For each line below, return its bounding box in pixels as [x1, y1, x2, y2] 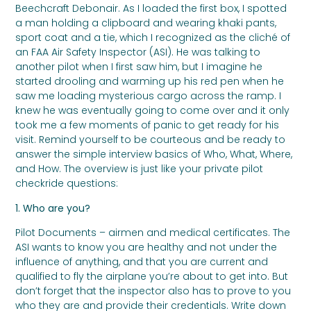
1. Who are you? [15, 201, 91, 215]
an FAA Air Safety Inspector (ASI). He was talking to [15, 45, 261, 60]
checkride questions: [15, 176, 119, 191]
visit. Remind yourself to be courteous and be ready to [15, 133, 286, 147]
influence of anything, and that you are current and [15, 254, 269, 269]
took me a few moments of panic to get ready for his [15, 118, 280, 133]
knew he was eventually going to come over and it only [15, 103, 290, 118]
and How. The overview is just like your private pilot [15, 162, 264, 176]
